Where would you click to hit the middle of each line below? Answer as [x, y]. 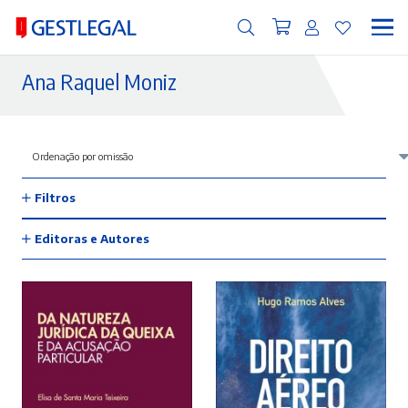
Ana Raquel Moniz [99, 81]
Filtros [55, 198]
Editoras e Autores [92, 239]
